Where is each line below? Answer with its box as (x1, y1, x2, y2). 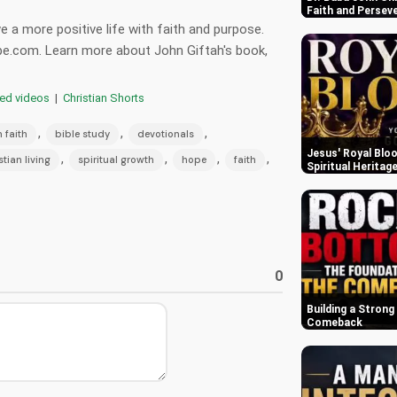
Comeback (307, 316, 362, 329)
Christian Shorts (63, 90, 144, 105)
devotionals (137, 127, 194, 140)
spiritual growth (78, 152, 154, 166)
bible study (55, 127, 110, 140)
